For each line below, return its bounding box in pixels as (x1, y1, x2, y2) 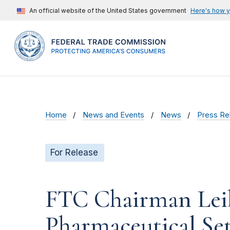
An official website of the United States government (29, 7, 186, 14)
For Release (50, 147, 98, 158)
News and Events (83, 110, 145, 120)
